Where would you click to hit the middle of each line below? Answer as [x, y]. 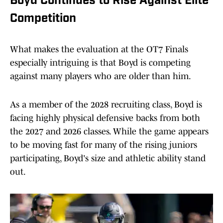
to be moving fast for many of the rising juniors [104, 145]
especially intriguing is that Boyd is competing [100, 63]
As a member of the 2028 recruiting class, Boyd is [106, 105]
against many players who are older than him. [101, 76]
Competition [43, 19]
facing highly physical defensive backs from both [105, 118]
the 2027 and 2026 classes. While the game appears [109, 132]
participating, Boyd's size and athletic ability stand [108, 159]
